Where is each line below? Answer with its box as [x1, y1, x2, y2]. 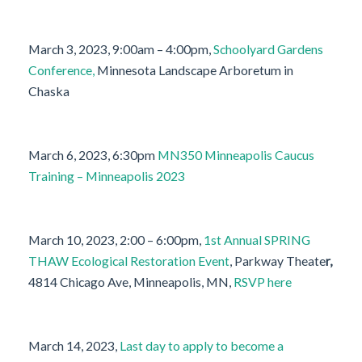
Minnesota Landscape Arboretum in [95, 62, 293, 78]
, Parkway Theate [229, 253, 326, 269]
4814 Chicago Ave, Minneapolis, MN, [28, 274, 234, 290]
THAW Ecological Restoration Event [28, 253, 229, 269]
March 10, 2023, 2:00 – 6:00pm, [28, 232, 204, 248]
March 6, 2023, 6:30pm [28, 147, 158, 163]
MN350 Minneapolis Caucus [158, 147, 314, 163]
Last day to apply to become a [120, 338, 284, 354]
